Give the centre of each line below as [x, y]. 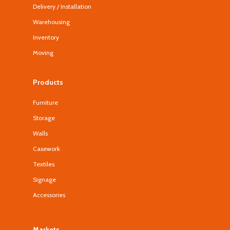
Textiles [44, 164]
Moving [43, 53]
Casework [46, 149]
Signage [44, 179]
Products [48, 82]
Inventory [46, 37]
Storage [44, 118]
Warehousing [51, 22]
